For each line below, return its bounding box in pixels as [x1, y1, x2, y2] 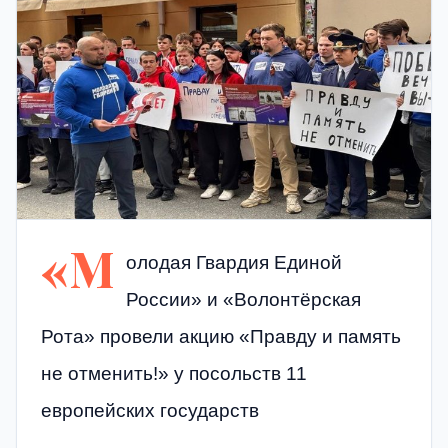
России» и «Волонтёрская [126, 289, 361, 310]
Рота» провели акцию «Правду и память [41, 326, 401, 347]
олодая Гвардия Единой [126, 252, 342, 273]
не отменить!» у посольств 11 [41, 363, 307, 384]
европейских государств [41, 400, 259, 421]
